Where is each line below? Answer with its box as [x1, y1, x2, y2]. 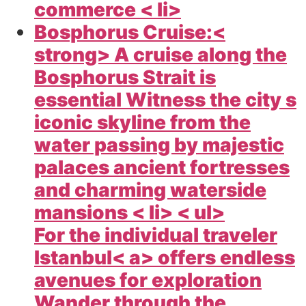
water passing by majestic [34, 133, 284, 157]
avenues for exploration [34, 268, 262, 292]
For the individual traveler [34, 223, 277, 247]
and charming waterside [34, 178, 266, 202]
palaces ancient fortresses [34, 156, 290, 180]
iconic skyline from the [34, 111, 251, 135]
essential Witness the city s [34, 88, 296, 112]
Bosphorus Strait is [34, 66, 216, 89]
